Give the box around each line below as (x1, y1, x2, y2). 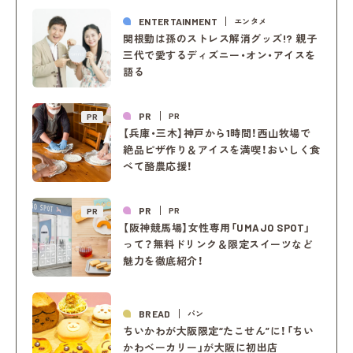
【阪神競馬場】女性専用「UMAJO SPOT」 (123, 221, 310, 235)
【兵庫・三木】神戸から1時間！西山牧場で (123, 127, 311, 140)
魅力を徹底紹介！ (123, 255, 204, 268)
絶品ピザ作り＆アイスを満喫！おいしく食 (123, 143, 321, 157)
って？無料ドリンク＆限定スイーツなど (123, 238, 314, 251)
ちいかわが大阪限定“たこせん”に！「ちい (123, 324, 314, 337)
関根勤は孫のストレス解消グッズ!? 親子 (123, 32, 318, 46)
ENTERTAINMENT (139, 16, 217, 28)
